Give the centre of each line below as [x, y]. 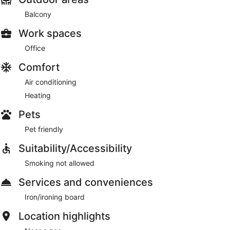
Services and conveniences [86, 182]
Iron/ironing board [55, 197]
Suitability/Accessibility [75, 148]
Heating [38, 95]
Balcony [38, 14]
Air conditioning [51, 82]
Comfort [39, 67]
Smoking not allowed [60, 163]
